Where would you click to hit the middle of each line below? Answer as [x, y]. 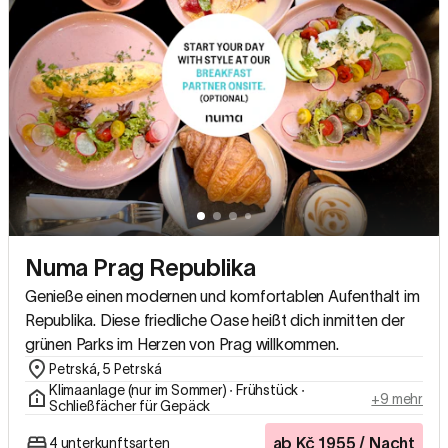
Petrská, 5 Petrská [105, 369]
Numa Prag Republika [141, 268]
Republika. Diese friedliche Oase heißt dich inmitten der [215, 320]
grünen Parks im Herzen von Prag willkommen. [182, 344]
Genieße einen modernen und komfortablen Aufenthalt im [222, 296]
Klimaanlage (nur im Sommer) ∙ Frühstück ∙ [177, 390]
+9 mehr [397, 399]
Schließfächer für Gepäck [130, 406]
